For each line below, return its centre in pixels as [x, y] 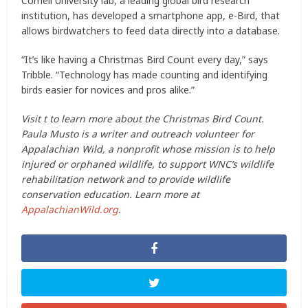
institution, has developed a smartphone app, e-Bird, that [151, 15]
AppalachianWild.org [70, 209]
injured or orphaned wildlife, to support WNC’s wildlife [148, 164]
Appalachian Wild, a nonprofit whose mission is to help [148, 148]
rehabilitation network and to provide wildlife [126, 179]
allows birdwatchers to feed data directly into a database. [151, 30]
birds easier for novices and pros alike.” [108, 89]
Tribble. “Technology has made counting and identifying [145, 74]
